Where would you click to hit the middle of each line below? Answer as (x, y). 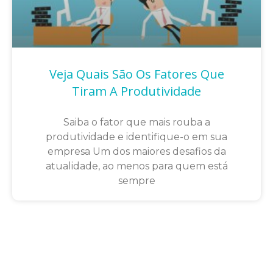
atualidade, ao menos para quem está (136, 166)
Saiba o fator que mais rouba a (136, 122)
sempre (136, 180)
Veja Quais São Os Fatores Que (136, 74)
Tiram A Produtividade (136, 91)
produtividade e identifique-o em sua (136, 136)
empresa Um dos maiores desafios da (136, 151)
